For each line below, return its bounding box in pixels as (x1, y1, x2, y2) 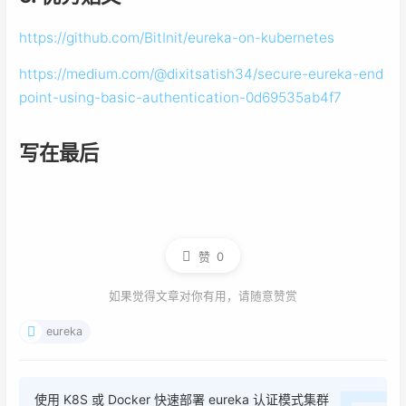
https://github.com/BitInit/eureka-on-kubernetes (19, 28, 334, 46)
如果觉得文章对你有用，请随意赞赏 (109, 288, 297, 303)
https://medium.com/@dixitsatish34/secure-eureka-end (19, 64, 383, 82)
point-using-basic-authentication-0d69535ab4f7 (19, 88, 342, 106)
